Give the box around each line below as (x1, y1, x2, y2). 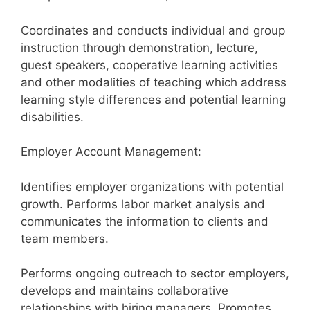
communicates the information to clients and (21, 214, 268, 228)
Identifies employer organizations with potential (21, 179, 284, 194)
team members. (21, 231, 109, 246)
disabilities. (21, 109, 84, 124)
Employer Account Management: (21, 145, 201, 158)
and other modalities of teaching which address (21, 75, 286, 89)
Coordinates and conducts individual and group (21, 23, 285, 37)
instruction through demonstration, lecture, (21, 40, 258, 55)
